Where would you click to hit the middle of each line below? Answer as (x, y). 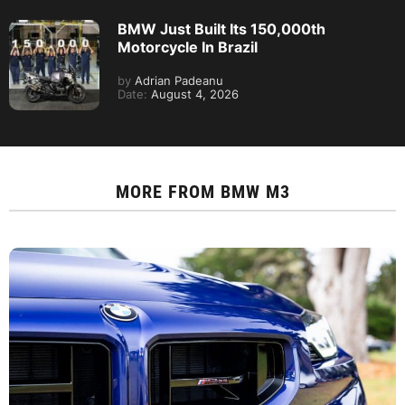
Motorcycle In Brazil (188, 47)
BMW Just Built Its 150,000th (221, 29)
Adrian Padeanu (177, 81)
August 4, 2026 (193, 95)
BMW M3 (255, 192)
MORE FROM (168, 192)
